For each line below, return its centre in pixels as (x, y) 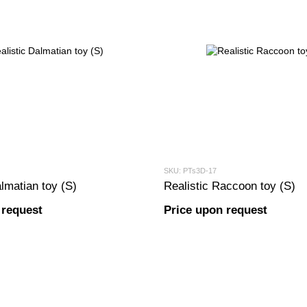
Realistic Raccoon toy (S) (230, 186)
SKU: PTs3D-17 (190, 171)
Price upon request (216, 210)
